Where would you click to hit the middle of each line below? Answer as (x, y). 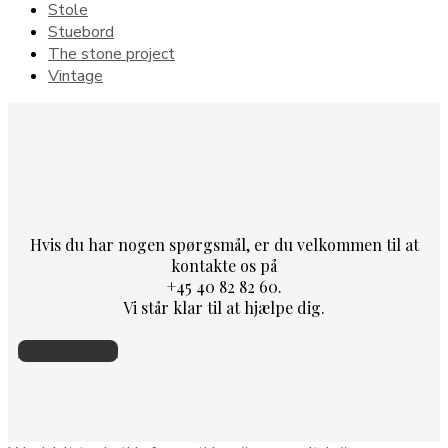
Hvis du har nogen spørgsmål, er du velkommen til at (224, 245)
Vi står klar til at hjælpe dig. (224, 308)
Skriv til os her (68, 350)
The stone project (111, 54)
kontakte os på (224, 266)
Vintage (75, 76)
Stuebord (81, 32)
